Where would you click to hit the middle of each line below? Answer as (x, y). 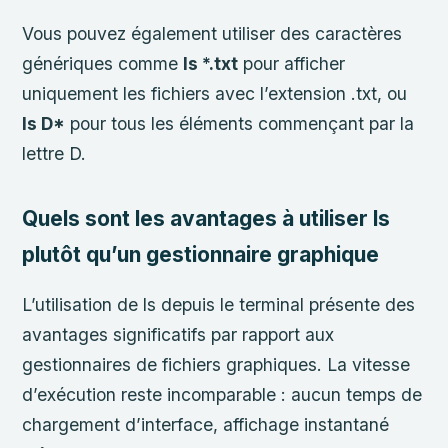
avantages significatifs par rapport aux (178, 335)
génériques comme (103, 64)
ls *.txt (211, 64)
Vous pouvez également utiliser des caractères (212, 34)
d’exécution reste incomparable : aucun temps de (222, 395)
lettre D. (54, 154)
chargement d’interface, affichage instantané (206, 425)
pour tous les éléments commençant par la (240, 124)
